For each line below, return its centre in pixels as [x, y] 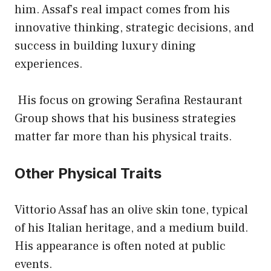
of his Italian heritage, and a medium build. [132, 228]
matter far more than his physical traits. [123, 137]
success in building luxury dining [105, 46]
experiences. [49, 64]
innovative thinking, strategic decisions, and [134, 28]
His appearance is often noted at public [120, 246]
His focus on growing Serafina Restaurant [129, 100]
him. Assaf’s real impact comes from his [122, 10]
